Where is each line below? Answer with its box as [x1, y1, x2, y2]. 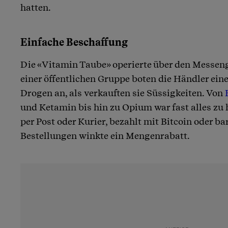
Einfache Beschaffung [20, 36, 128, 48]
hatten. [20, 2, 51, 13]
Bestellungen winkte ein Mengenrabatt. [20, 130, 190, 141]
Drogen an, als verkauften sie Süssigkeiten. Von [20, 87, 225, 98]
